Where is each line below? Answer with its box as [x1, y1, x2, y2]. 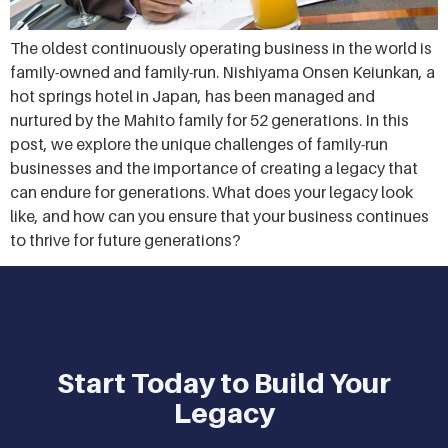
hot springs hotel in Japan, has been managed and [10, 85, 375, 106]
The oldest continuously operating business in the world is [10, 37, 432, 58]
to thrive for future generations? [10, 229, 241, 250]
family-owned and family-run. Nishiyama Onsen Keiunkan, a [10, 61, 435, 82]
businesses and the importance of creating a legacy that [10, 157, 418, 178]
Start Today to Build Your [57, 366, 391, 400]
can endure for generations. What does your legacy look [10, 181, 413, 202]
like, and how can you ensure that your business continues [10, 205, 429, 226]
